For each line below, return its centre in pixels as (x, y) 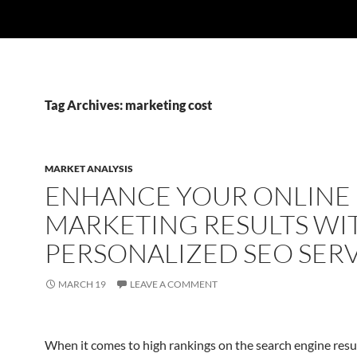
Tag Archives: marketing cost (128, 105)
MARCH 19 (82, 284)
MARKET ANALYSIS (89, 169)
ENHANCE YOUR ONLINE (198, 196)
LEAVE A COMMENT (174, 284)
